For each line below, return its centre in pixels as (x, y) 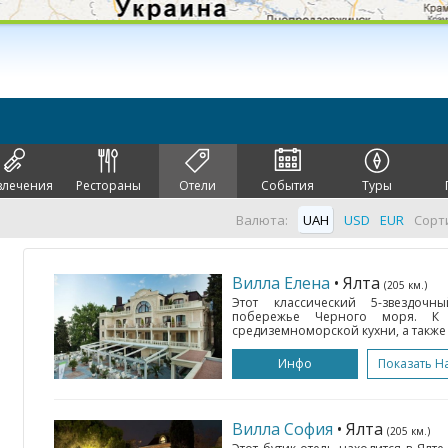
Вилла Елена (281, 283)
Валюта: (262, 220)
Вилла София (282, 429)
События (287, 185)
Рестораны (108, 185)
